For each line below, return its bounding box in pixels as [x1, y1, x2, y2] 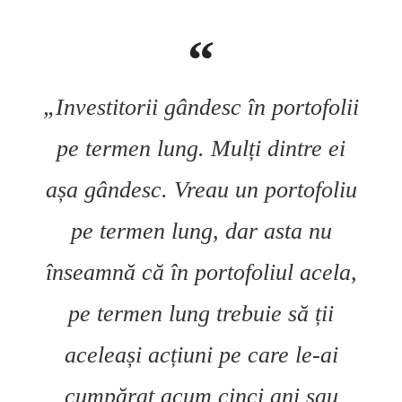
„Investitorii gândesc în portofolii [43, 94, 359, 121]
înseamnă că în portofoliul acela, [45, 259, 357, 286]
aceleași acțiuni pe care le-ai [64, 342, 338, 369]
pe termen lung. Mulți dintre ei [57, 135, 345, 162]
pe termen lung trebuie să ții [68, 301, 334, 328]
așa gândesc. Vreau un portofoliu [45, 177, 357, 204]
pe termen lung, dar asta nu [70, 218, 332, 245]
